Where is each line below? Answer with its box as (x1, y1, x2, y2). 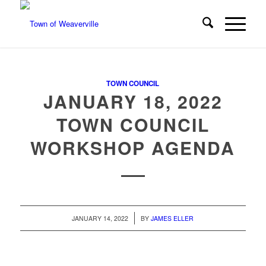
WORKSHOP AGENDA (30, 135, 236, 160)
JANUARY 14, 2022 (72, 214, 129, 223)
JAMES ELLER (151, 214, 194, 223)
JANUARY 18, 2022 (43, 88, 223, 114)
